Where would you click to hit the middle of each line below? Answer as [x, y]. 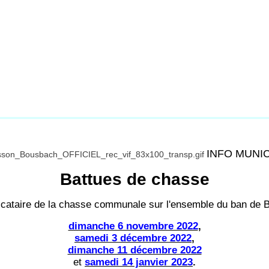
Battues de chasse [134, 179]
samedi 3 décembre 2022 [133, 238]
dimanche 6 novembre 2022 [133, 226]
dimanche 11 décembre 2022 [134, 250]
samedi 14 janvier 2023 [139, 262]
